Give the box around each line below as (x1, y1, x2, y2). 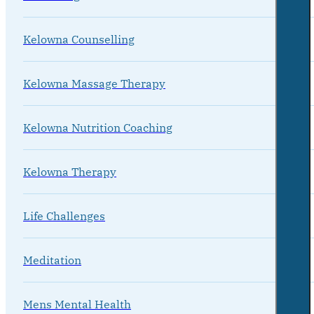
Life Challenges (23, 208, 105, 223)
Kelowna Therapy (23, 164, 116, 179)
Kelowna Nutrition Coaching (23, 120, 172, 135)
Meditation (23, 252, 81, 267)
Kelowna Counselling (23, 32, 135, 46)
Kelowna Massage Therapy (23, 76, 165, 90)
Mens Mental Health (23, 296, 131, 311)
